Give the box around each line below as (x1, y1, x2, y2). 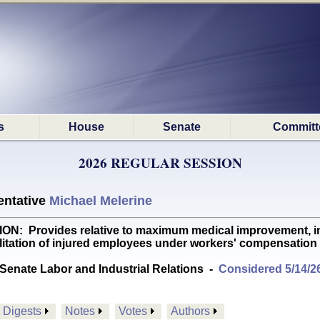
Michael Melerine (49, 194, 152, 208)
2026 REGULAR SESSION (78, 153, 242, 173)
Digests (3, 305, 41, 317)
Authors (171, 305, 210, 317)
